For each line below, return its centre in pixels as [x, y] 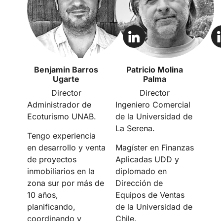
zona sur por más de [65, 183]
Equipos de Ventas [150, 195]
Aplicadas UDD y [147, 159]
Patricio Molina [155, 70]
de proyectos [52, 159]
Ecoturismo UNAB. [61, 117]
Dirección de [139, 183]
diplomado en [141, 171]
